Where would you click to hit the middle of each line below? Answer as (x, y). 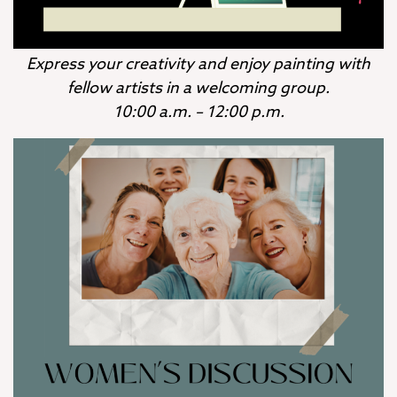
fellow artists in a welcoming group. (198, 88)
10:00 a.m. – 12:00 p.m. (198, 112)
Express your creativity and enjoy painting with (198, 64)
